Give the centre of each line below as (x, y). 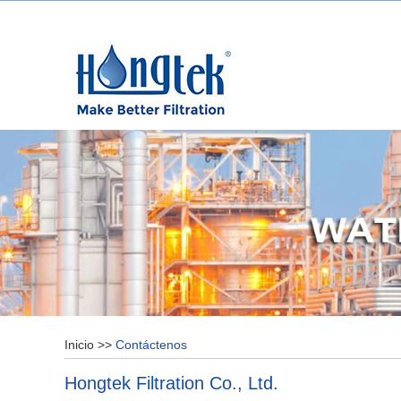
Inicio (79, 344)
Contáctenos (151, 344)
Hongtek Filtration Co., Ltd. (171, 383)
